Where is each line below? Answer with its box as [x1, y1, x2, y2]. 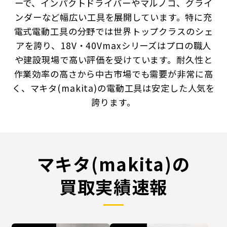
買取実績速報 [59, 174, 168, 200]
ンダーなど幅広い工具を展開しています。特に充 [15, 11, 212, 24]
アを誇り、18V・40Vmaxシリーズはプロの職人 [15, 39, 212, 52]
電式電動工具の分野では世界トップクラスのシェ [14, 25, 213, 38]
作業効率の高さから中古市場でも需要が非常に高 [14, 67, 213, 81]
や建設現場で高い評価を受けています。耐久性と [14, 53, 213, 66]
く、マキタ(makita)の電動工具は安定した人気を [12, 82, 215, 95]
